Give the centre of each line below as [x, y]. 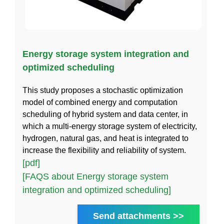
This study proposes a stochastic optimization [103, 90]
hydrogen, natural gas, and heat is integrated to [105, 138]
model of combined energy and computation [100, 102]
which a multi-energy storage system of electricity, [110, 126]
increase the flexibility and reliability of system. [104, 150]
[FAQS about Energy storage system [95, 176]
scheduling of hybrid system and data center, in [105, 114]
